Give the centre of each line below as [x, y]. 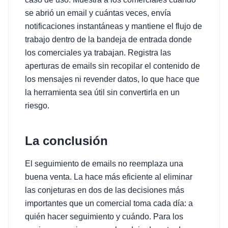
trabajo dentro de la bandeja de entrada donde [108, 39]
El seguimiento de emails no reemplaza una [104, 164]
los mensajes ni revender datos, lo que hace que [112, 79]
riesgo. [37, 106]
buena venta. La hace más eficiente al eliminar [109, 177]
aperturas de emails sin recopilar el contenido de [112, 66]
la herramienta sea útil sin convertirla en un [102, 92]
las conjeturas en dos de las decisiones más [105, 190]
